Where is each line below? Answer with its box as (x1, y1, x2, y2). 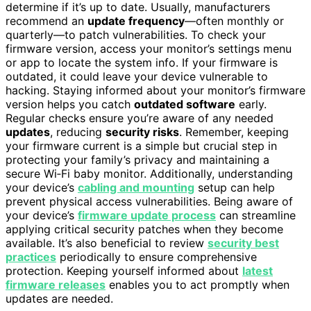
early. (235, 97, 267, 112)
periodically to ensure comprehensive (56, 250, 257, 264)
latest (242, 264, 273, 278)
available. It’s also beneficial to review (6, 236, 208, 251)
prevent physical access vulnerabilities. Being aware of (6, 194, 293, 209)
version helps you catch (6, 97, 134, 112)
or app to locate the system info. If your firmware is (6, 56, 278, 70)
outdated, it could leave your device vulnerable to (6, 69, 268, 84)
